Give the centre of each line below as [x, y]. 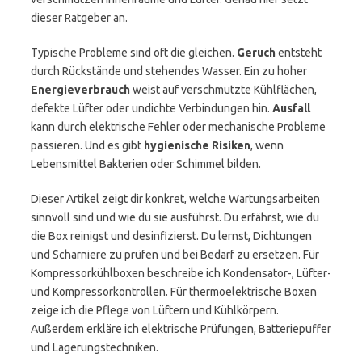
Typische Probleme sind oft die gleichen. [134, 53]
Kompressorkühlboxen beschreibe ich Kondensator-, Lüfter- [181, 273]
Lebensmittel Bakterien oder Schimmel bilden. [146, 164]
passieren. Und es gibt [87, 145]
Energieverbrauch [80, 90]
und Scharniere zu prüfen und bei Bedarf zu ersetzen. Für [175, 255]
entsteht [299, 53]
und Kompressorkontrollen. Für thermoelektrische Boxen [174, 292]
